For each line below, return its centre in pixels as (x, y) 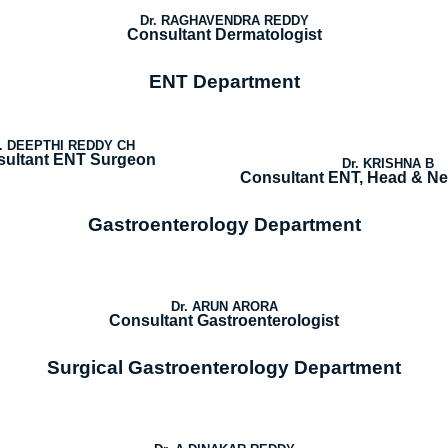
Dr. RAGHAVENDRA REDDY (224, 21)
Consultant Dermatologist (224, 35)
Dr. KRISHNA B (387, 164)
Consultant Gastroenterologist (224, 321)
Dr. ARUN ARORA (224, 307)
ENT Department (224, 82)
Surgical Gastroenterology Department (224, 368)
